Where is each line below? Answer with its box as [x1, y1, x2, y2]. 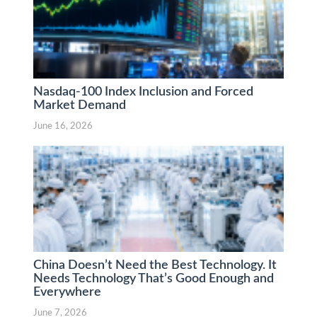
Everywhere [33, 286, 101, 299]
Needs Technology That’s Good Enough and [33, 272, 274, 285]
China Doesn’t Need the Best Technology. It [33, 259, 277, 272]
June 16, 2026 [33, 122, 93, 131]
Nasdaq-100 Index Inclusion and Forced [33, 86, 253, 98]
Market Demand [33, 99, 126, 112]
